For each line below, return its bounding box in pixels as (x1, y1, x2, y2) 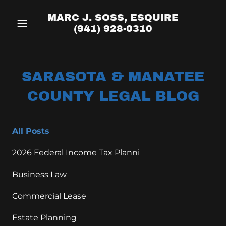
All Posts (12, 126, 49, 136)
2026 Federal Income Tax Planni (12, 148, 140, 157)
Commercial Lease (12, 191, 86, 201)
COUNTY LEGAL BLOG (27, 88, 199, 104)
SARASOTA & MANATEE (22, 69, 204, 84)
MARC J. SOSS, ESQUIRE (47, 12, 179, 23)
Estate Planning (12, 213, 77, 222)
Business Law (12, 169, 67, 179)
